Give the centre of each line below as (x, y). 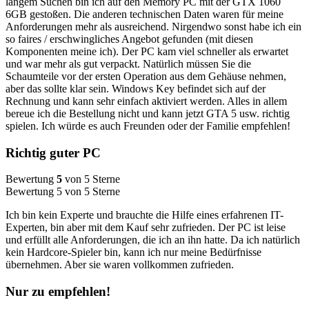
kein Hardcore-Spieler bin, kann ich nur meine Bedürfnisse (133, 252)
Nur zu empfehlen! (58, 291)
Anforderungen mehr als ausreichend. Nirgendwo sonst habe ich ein (153, 26)
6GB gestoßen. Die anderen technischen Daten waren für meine (144, 14)
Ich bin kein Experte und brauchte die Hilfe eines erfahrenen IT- (144, 215)
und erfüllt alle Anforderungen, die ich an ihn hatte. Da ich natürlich (153, 240)
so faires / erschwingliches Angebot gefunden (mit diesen (129, 39)
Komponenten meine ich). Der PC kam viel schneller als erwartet (147, 51)
